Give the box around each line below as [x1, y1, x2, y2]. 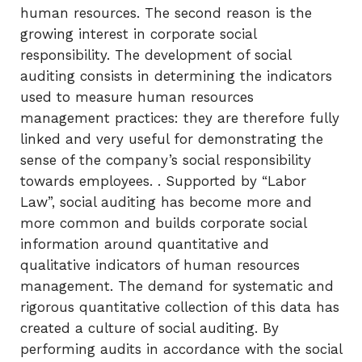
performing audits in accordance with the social [20, 340, 342, 357]
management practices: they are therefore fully [20, 109, 339, 126]
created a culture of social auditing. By [20, 319, 279, 336]
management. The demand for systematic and [20, 277, 334, 294]
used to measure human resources [20, 88, 254, 105]
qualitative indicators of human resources [20, 256, 300, 273]
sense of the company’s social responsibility [20, 151, 311, 168]
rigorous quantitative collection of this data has [20, 298, 339, 315]
